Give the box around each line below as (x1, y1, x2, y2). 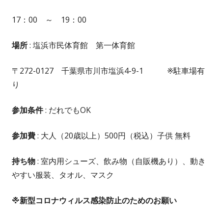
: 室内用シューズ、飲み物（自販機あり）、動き (35, 156, 206, 167)
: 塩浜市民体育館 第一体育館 (27, 40, 135, 51)
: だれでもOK (43, 105, 91, 116)
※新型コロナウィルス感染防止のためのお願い (12, 195, 177, 206)
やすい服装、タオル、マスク (12, 169, 114, 181)
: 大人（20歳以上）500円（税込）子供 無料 (35, 130, 198, 141)
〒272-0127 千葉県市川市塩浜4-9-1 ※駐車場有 (12, 65, 205, 77)
